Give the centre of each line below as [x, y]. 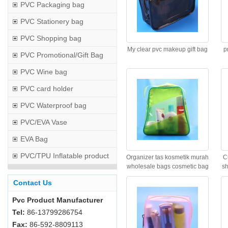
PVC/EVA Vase [44, 122]
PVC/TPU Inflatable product [65, 156]
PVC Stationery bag [52, 21]
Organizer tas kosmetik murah [167, 157]
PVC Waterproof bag [53, 105]
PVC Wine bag [44, 72]
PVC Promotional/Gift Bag [62, 55]
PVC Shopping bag [51, 38]
